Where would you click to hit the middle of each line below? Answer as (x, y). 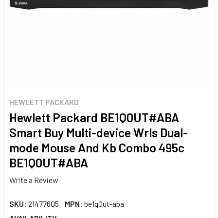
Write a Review (34, 180)
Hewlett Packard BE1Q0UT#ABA (94, 117)
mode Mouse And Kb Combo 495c (97, 147)
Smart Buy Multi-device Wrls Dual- (99, 132)
